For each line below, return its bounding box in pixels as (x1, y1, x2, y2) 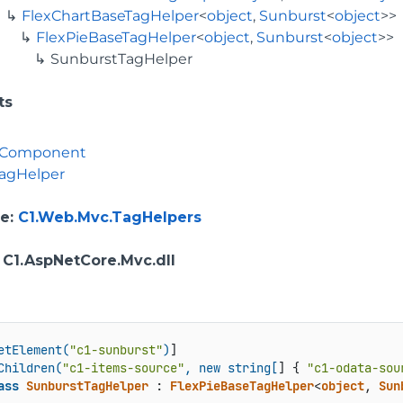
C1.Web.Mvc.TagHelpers (18, 209, 201, 226)
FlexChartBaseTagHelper (22, 7, 199, 24)
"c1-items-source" (61, 360, 184, 377)
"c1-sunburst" (68, 342, 163, 359)
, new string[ (184, 360, 278, 377)
